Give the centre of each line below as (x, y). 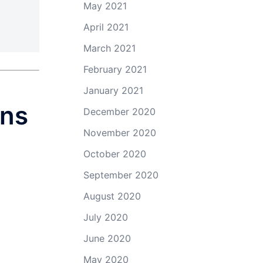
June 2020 (107, 238)
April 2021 (106, 27)
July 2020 (106, 217)
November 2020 (120, 132)
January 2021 (113, 90)
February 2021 (115, 69)
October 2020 (115, 154)
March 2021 (109, 48)
